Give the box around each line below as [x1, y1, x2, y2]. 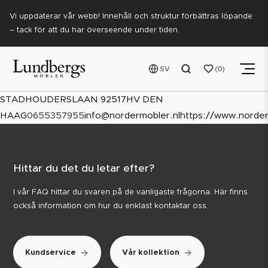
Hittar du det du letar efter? [13, 163, 156, 175]
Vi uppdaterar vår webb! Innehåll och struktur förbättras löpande [10, 13, 252, 20]
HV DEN [126, 95, 163, 105]
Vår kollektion [122, 249, 180, 257]
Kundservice [25, 249, 77, 257]
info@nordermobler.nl [84, 111, 180, 121]
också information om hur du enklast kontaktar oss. [13, 202, 209, 211]
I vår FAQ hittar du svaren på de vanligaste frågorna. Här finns [13, 188, 248, 197]
